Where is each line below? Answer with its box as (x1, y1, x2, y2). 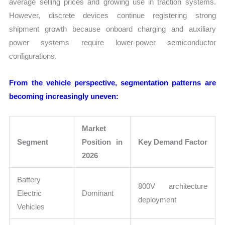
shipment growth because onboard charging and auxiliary (9, 24, 216, 33)
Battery (17, 175, 41, 184)
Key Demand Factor (138, 138, 208, 147)
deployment (138, 195, 177, 204)
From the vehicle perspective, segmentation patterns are (9, 78, 216, 87)
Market (82, 124, 106, 133)
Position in (82, 138, 123, 147)
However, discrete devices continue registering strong (9, 11, 216, 20)
